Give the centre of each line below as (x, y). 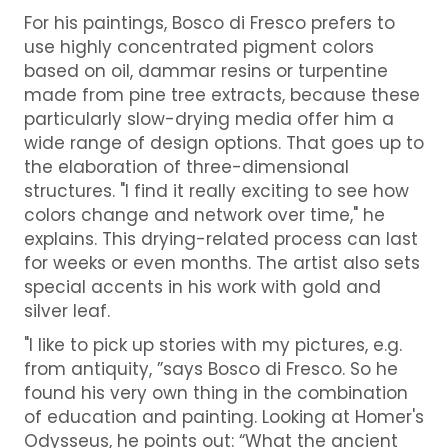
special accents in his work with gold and (202, 286)
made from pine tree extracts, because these (221, 94)
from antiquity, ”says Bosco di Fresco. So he (210, 368)
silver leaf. (66, 310)
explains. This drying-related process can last (220, 238)
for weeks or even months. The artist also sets (221, 262)
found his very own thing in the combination (215, 392)
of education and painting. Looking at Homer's (223, 416)
